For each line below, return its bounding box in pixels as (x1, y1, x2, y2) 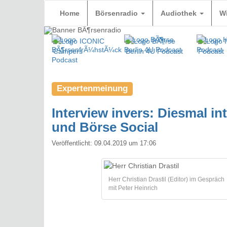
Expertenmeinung (57, 84, 128, 93)
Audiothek (161, 9, 199, 17)
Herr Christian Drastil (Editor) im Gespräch (108, 176, 224, 183)
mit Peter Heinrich (108, 184, 158, 192)
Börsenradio (95, 9, 140, 17)
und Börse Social (52, 120, 158, 135)
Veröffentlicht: (52, 140, 94, 147)
